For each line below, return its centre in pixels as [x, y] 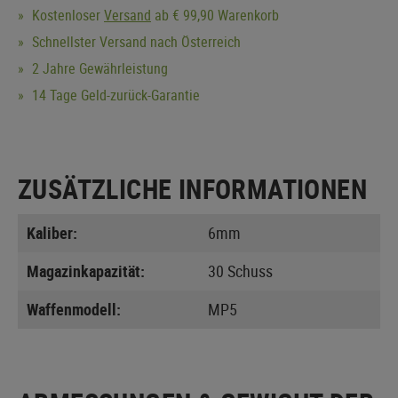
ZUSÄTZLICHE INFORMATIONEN [192, 188]
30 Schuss [240, 271]
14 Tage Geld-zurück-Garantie [114, 95]
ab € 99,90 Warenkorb [215, 15]
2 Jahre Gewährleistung [98, 68]
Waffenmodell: [74, 309]
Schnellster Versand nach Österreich [135, 41]
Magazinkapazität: [86, 271]
